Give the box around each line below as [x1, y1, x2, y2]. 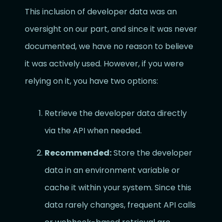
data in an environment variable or [45, 165, 180, 176]
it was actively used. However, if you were [25, 58, 184, 69]
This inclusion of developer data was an [25, 6, 177, 17]
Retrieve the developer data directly [45, 108, 187, 119]
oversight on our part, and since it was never [25, 23, 197, 35]
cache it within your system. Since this [45, 182, 191, 193]
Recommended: [45, 147, 111, 159]
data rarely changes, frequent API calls [45, 199, 196, 211]
